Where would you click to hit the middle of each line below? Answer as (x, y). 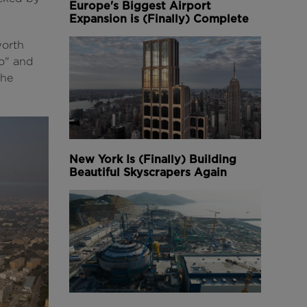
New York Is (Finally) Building (153, 159)
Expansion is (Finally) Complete (159, 19)
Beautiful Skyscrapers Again (148, 172)
